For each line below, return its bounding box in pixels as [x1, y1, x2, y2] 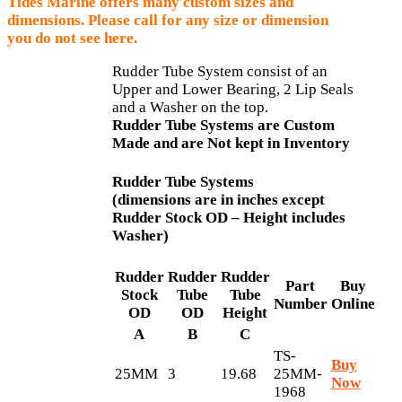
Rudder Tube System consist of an [111, 63, 328, 81]
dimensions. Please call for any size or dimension [7, 12, 328, 30]
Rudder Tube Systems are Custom [111, 117, 335, 135]
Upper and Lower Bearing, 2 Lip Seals [111, 81, 354, 99]
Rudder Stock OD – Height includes [111, 209, 345, 227]
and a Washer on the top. [111, 99, 268, 117]
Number [273, 294, 328, 312]
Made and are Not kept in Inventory [111, 135, 350, 153]
